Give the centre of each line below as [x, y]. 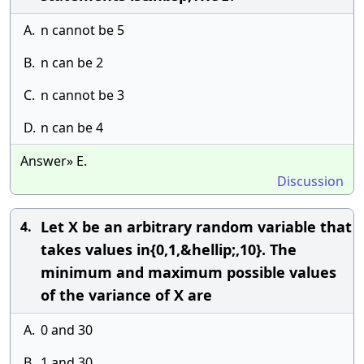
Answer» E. [54, 161]
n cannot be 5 [82, 30]
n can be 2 [72, 63]
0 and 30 [67, 330]
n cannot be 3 [82, 95]
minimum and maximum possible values [188, 272]
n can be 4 [72, 128]
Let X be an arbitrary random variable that [196, 227]
